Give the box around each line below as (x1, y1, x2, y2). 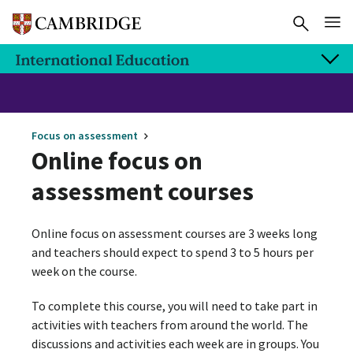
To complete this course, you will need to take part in (32, 298, 318, 314)
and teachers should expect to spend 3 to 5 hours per (32, 244, 314, 261)
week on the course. (32, 263, 137, 280)
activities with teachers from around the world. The (32, 317, 308, 333)
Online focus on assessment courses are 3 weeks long (32, 225, 318, 242)
